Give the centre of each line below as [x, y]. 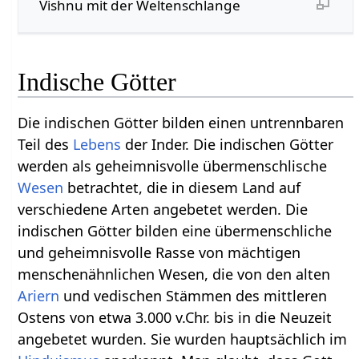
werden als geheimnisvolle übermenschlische [173, 165]
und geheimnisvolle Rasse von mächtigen [159, 252]
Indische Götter [97, 81]
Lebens [97, 144]
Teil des [46, 144]
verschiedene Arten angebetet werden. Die [163, 209]
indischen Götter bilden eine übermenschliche [175, 230]
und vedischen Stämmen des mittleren [194, 295]
